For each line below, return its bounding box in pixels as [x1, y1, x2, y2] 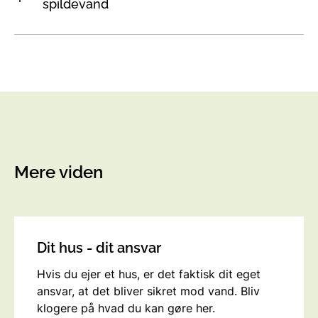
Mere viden [14, 161, 103, 182]
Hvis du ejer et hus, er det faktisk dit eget [37, 266, 261, 281]
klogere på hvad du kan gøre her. [37, 300, 215, 315]
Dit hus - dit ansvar [37, 238, 161, 256]
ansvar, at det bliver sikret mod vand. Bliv [37, 283, 260, 298]
